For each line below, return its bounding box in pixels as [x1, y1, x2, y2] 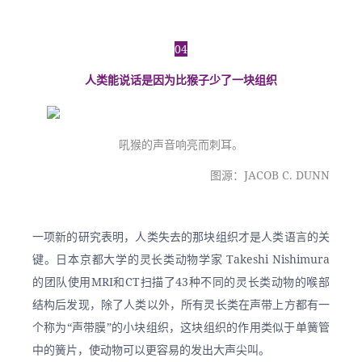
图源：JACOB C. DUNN [210, 167, 330, 183]
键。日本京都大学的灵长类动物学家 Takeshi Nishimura [32, 251, 330, 267]
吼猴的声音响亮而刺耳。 [119, 137, 243, 152]
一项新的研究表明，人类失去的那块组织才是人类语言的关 [32, 229, 330, 244]
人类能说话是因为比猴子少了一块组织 [85, 72, 277, 87]
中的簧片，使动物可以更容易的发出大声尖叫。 [32, 342, 270, 357]
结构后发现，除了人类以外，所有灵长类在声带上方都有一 [32, 297, 330, 312]
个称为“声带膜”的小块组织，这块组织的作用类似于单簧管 [32, 319, 330, 335]
